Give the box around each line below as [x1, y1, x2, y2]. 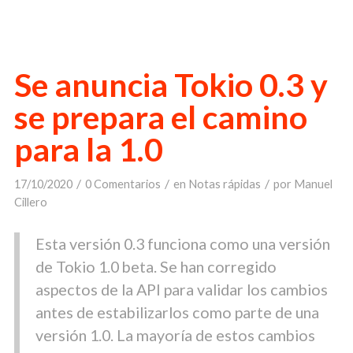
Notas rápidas [188, 177, 261, 191]
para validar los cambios [160, 280, 328, 299]
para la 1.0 [13, 130, 163, 169]
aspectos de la [35, 280, 136, 299]
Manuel [293, 177, 333, 191]
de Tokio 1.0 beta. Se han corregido [35, 257, 277, 277]
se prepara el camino [13, 98, 307, 137]
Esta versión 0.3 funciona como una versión [35, 234, 330, 254]
